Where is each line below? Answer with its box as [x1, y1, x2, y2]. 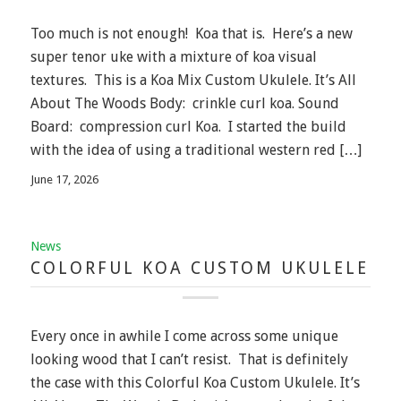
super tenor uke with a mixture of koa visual [30, 47, 317, 65]
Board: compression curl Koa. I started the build [30, 117, 346, 135]
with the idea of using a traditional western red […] [30, 141, 362, 158]
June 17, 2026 [30, 172, 98, 186]
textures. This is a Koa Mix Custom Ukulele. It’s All [30, 71, 356, 89]
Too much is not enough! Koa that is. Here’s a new [30, 24, 353, 42]
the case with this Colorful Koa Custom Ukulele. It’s [30, 374, 360, 392]
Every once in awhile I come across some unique [30, 328, 338, 346]
